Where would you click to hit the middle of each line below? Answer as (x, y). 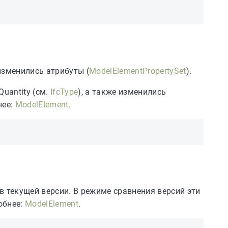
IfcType (64, 92)
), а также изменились (122, 92)
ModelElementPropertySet (138, 71)
